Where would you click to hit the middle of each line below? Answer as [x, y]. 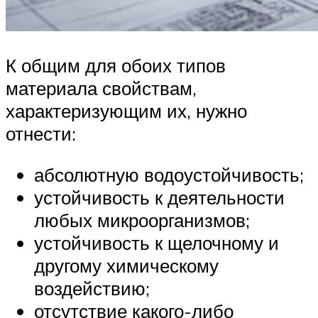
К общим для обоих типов [116, 66]
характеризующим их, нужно [126, 111]
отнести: [41, 134]
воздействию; [92, 288]
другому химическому [126, 265]
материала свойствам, [101, 88]
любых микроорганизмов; [142, 220]
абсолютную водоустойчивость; [169, 174]
